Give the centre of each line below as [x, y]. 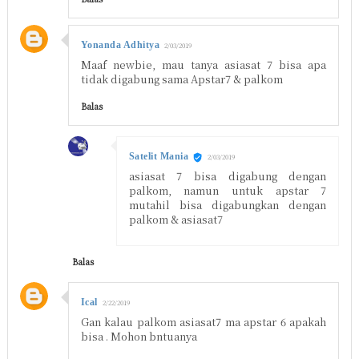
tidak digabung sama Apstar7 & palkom [182, 79]
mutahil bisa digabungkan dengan [228, 205]
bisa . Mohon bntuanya [139, 337]
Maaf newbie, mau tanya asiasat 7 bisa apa [204, 65]
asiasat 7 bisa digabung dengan [228, 176]
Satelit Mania [159, 157]
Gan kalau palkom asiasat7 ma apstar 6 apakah [204, 322]
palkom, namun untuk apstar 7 [228, 191]
